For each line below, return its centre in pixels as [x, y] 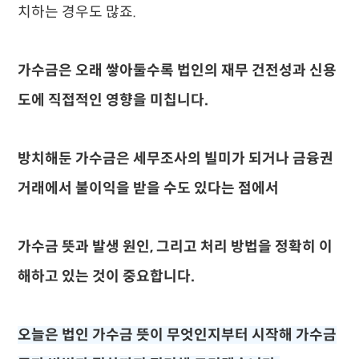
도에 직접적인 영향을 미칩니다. [113, 100]
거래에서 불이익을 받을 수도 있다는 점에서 [149, 188]
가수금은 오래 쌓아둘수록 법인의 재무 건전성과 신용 [177, 71]
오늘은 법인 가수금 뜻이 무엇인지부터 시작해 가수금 [177, 335]
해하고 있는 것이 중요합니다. [107, 276]
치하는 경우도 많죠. [77, 12]
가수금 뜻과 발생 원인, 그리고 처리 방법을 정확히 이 [175, 247]
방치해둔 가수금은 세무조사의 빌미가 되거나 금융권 [176, 159]
